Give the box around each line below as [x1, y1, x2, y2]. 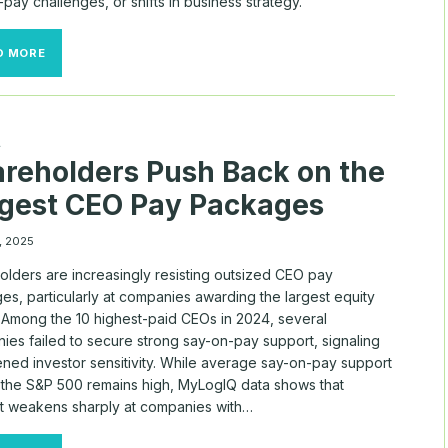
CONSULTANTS [44, 143, 142, 158]
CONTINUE [44, 75, 112, 90]
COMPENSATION [44, 126, 149, 141]
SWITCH [44, 109, 98, 124]
